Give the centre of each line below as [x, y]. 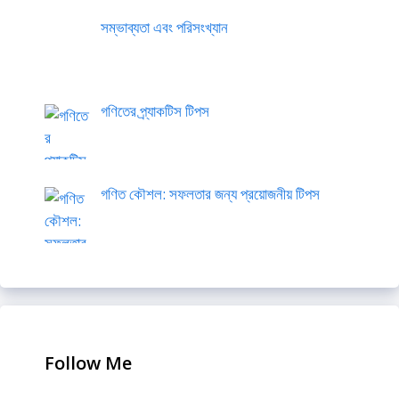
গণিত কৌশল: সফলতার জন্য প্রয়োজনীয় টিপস [210, 193]
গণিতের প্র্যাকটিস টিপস [155, 110]
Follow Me [88, 362]
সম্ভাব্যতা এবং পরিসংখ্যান [164, 28]
